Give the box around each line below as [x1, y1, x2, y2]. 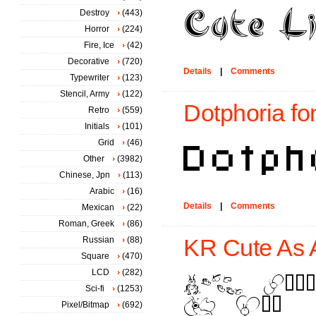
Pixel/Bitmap [61, 300, 109, 310]
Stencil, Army [60, 89, 109, 99]
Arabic [90, 186, 114, 196]
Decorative [68, 56, 109, 66]
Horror [85, 24, 109, 34]
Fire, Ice [84, 40, 114, 50]
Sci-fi [85, 284, 104, 293]
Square [81, 251, 109, 261]
